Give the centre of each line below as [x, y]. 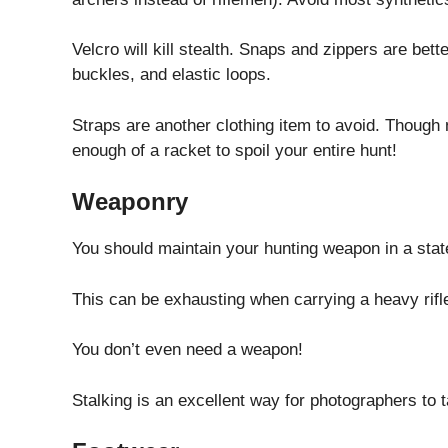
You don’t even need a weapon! [187, 350]
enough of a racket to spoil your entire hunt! [234, 150]
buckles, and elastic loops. [171, 75]
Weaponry [130, 202]
